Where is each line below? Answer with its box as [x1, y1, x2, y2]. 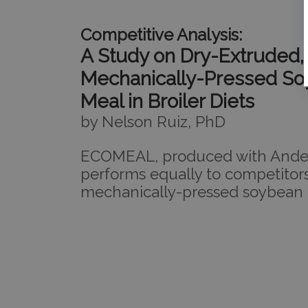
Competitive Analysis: [80, 24, 242, 45]
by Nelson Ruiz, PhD [80, 112, 225, 131]
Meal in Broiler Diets [80, 89, 254, 113]
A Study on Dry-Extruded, [80, 44, 304, 67]
